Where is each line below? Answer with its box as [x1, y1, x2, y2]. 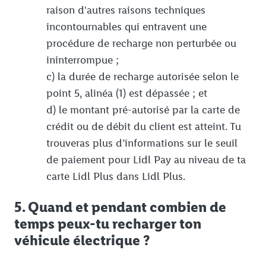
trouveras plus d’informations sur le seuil [46, 137, 237, 150]
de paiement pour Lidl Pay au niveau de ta [46, 153, 246, 167]
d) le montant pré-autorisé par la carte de [46, 103, 240, 117]
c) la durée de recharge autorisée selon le [46, 70, 239, 84]
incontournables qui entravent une [46, 20, 207, 34]
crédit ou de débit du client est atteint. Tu [46, 120, 241, 134]
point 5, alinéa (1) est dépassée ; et [46, 87, 207, 100]
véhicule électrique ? [14, 232, 150, 249]
